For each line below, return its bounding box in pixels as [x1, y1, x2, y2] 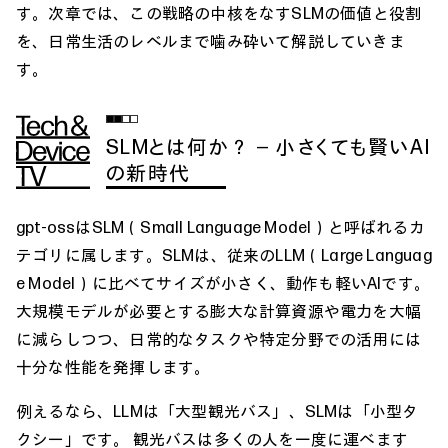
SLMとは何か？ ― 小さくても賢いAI [106, 133, 430, 159]
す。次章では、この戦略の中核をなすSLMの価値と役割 [16, 2, 422, 23]
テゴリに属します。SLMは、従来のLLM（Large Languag [16, 244, 432, 265]
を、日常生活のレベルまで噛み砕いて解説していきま [16, 30, 405, 51]
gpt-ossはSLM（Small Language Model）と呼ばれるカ [16, 216, 425, 237]
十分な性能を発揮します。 [16, 356, 211, 377]
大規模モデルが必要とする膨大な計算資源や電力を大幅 [16, 300, 421, 321]
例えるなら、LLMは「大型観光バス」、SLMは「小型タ [16, 400, 419, 421]
